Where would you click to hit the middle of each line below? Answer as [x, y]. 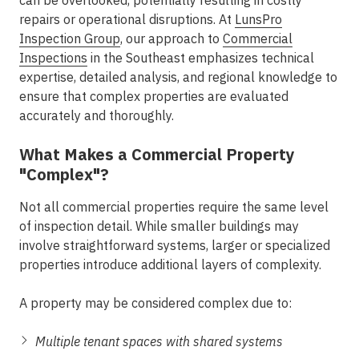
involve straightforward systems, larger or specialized [175, 245]
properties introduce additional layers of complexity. [170, 264]
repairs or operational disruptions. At [127, 19]
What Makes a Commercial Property [157, 154]
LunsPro [258, 19]
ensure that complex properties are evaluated [154, 96]
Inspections [53, 58]
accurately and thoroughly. [97, 115]
